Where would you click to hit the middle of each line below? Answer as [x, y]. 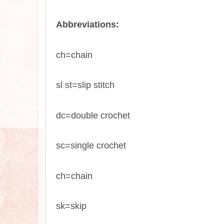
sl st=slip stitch [85, 85]
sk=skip [71, 206]
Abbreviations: [87, 25]
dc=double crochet [93, 115]
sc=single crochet [91, 146]
